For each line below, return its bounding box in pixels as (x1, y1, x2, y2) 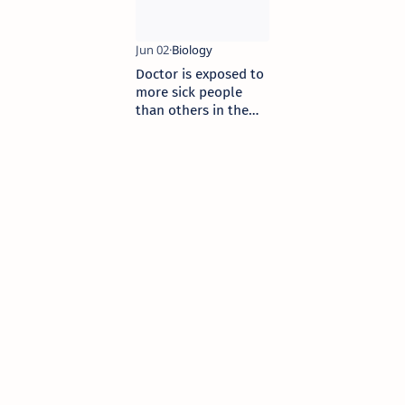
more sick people (136, 84, 242, 101)
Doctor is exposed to (136, 66, 264, 83)
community (136, 120, 206, 137)
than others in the (136, 102, 249, 119)
